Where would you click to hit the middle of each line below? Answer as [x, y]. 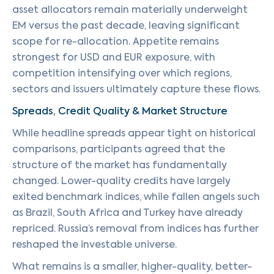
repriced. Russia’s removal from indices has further [135, 228]
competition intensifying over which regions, [122, 73]
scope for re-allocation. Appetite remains [116, 41]
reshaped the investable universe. [94, 244]
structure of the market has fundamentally [120, 165]
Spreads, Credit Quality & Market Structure [120, 111]
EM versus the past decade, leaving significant [126, 25]
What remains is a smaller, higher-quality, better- [132, 266]
